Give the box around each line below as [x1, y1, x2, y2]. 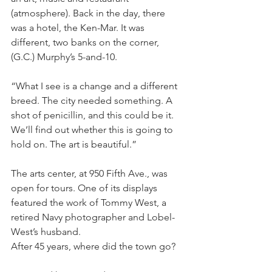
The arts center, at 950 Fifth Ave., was [11, 168, 170, 179]
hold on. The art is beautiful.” [11, 138, 137, 150]
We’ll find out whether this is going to [11, 124, 175, 135]
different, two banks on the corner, [11, 36, 161, 48]
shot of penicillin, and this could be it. [11, 109, 176, 121]
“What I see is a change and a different [11, 80, 180, 92]
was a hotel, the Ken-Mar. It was [11, 22, 147, 33]
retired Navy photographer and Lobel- [11, 211, 175, 223]
